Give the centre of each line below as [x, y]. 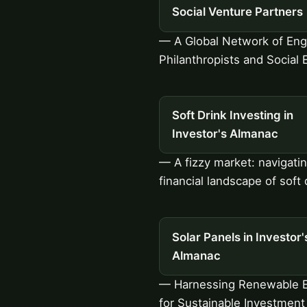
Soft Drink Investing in [232, 115]
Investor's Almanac [225, 134]
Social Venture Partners [237, 12]
